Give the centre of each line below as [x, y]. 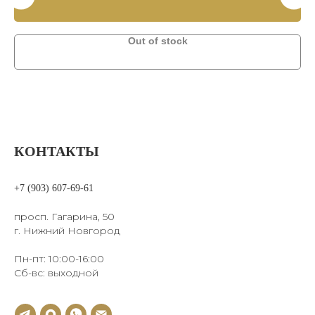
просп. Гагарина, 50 [64, 217]
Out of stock [157, 41]
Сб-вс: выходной [56, 273]
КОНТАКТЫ [57, 151]
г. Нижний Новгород [67, 231]
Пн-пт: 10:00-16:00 [59, 259]
